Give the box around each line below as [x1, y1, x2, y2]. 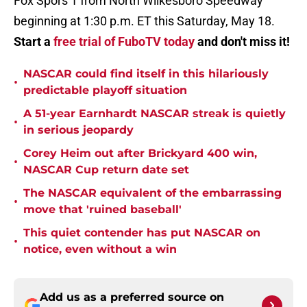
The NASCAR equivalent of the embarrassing [23, 186, 282, 200]
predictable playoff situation [23, 84, 187, 97]
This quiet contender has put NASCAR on [23, 226, 260, 240]
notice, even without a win [23, 243, 177, 256]
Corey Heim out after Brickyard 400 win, [23, 147, 257, 160]
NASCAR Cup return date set [23, 163, 189, 177]
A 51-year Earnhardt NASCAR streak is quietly [23, 107, 286, 121]
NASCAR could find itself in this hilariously [23, 67, 269, 81]
